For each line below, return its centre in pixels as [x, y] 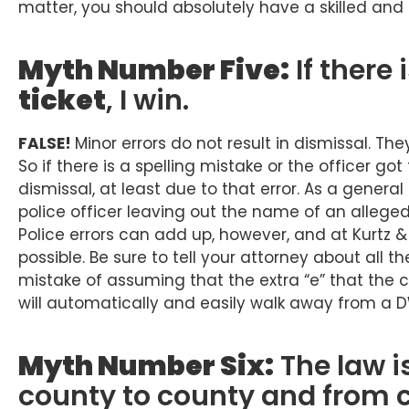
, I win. [147, 101]
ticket [62, 101]
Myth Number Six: [146, 367]
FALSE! [47, 144]
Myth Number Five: [154, 71]
